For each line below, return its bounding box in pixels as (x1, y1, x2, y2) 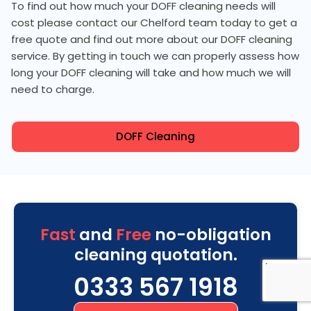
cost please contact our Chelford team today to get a (11, 15, 297, 31)
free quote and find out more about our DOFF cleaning (11, 32, 292, 47)
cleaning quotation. (74, 244, 237, 267)
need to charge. (11, 82, 94, 97)
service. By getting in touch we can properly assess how (11, 49, 299, 64)
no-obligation (151, 224, 271, 246)
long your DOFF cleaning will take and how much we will (11, 65, 291, 81)
